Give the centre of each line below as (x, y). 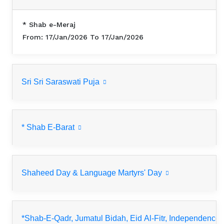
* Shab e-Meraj (49, 25)
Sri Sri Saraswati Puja (61, 82)
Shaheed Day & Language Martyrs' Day (93, 173)
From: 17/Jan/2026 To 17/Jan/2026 (83, 37)
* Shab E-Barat (49, 127)
